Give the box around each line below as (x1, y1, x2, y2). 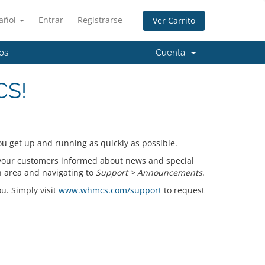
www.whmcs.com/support (58, 185, 161, 196)
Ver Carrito (153, 15, 195, 27)
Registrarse (77, 14, 122, 25)
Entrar (38, 14, 63, 25)
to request (161, 185, 205, 196)
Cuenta (156, 47, 190, 58)
